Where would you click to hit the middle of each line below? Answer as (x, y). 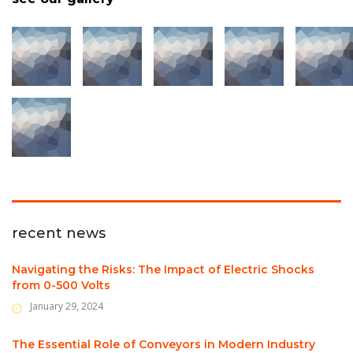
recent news (59, 234)
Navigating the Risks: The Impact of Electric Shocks (163, 270)
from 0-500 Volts (61, 286)
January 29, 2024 (67, 307)
